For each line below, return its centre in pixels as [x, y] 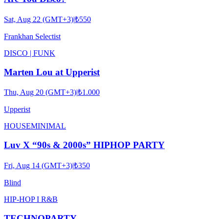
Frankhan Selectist [32, 36]
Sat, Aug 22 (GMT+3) [39, 19]
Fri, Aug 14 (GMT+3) [38, 165]
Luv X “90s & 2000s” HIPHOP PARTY [94, 145]
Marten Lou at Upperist [52, 72]
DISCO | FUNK [30, 53]
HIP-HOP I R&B [31, 199]
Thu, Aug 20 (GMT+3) [40, 92]
